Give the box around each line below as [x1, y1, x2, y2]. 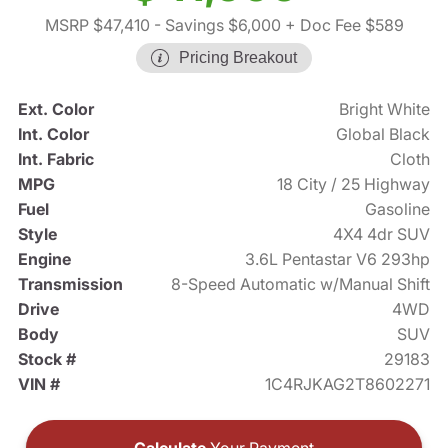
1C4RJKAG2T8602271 [265, 374, 431, 395]
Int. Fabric [17, 149, 94, 170]
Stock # [17, 349, 76, 370]
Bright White [339, 99, 431, 120]
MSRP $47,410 [44, 15, 150, 36]
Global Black [336, 124, 431, 145]
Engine [17, 249, 71, 270]
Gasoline [365, 199, 431, 220]
